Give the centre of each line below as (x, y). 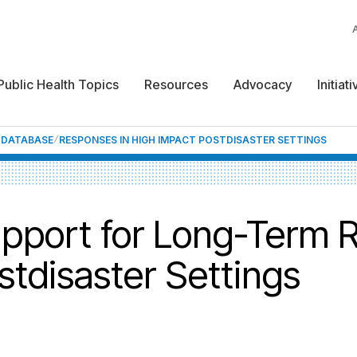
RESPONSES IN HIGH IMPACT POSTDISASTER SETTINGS (193, 140)
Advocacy (263, 84)
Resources (176, 84)
